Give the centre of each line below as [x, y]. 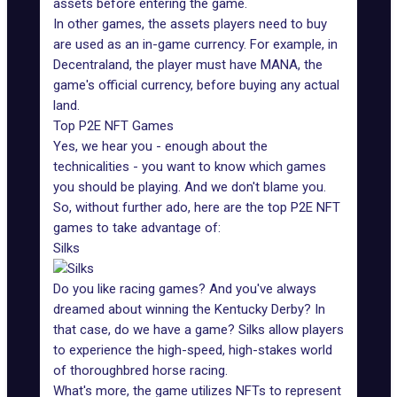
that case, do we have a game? [146, 330]
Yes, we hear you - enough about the [160, 146]
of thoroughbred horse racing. [140, 370]
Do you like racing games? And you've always [185, 289]
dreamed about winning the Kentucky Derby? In [189, 309]
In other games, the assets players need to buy [190, 24]
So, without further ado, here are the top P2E [185, 207]
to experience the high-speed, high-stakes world [193, 350]
